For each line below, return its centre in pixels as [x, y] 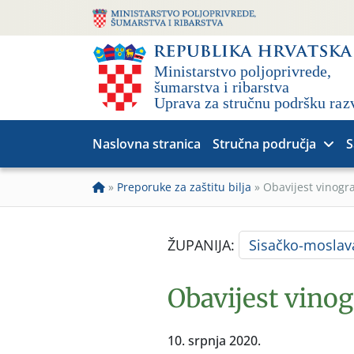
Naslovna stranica [147, 144]
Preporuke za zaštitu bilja [184, 187]
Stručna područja [264, 144]
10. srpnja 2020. [214, 341]
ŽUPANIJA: [203, 245]
